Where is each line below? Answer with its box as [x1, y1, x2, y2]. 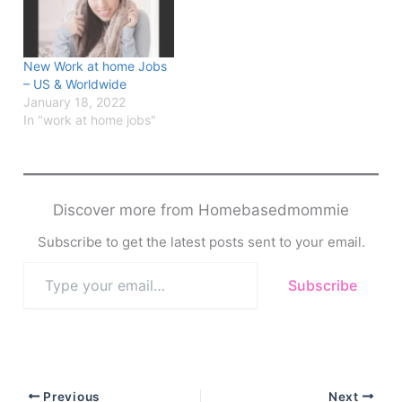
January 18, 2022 [23, 93, 127, 109]
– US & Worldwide [23, 75, 127, 92]
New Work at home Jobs [23, 57, 168, 74]
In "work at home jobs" [23, 111, 157, 127]
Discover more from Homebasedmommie [53, 200, 349, 219]
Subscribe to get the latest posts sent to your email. [37, 232, 365, 250]
